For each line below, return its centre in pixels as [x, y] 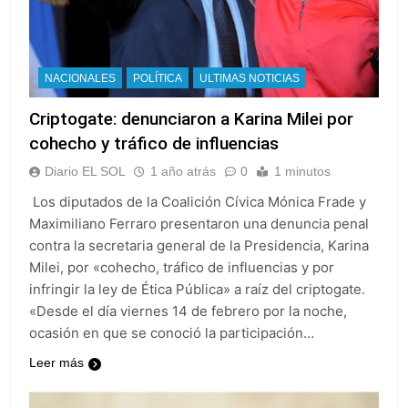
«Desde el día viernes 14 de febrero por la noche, [188, 311]
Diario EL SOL [85, 172]
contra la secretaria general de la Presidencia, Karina [199, 246]
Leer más [56, 363]
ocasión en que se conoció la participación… [172, 333]
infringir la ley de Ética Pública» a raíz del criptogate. [203, 290]
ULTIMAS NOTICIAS [250, 79]
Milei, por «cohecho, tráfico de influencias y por [182, 268]
